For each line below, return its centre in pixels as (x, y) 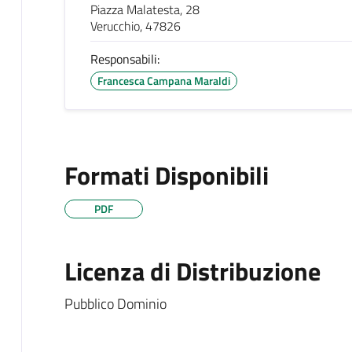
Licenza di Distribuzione (192, 271)
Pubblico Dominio (115, 304)
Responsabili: (125, 59)
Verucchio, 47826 (135, 26)
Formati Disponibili (166, 176)
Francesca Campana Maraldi (163, 81)
